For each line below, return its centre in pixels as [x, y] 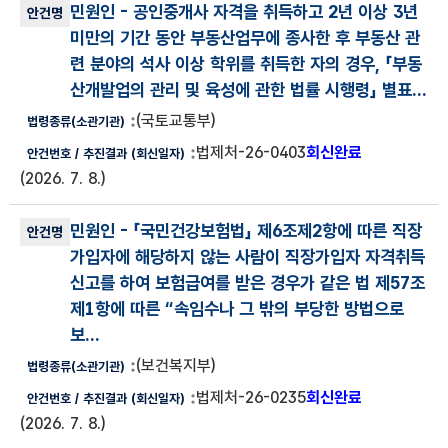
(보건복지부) [175, 365]
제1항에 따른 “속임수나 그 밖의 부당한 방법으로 [237, 308]
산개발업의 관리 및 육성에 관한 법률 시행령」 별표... [248, 89]
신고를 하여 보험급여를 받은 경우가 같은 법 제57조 [247, 282]
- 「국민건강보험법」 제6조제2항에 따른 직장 [271, 230]
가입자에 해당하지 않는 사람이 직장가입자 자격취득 [247, 256]
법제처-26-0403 [251, 152]
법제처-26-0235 [251, 397]
